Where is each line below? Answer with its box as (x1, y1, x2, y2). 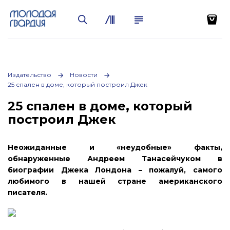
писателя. (8, 188, 47, 197)
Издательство (8, 71, 51, 79)
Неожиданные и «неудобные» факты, (8, 143, 222, 152)
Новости (70, 71, 98, 79)
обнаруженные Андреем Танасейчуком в (8, 154, 222, 163)
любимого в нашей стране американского (8, 177, 222, 186)
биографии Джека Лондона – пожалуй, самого (8, 165, 222, 175)
